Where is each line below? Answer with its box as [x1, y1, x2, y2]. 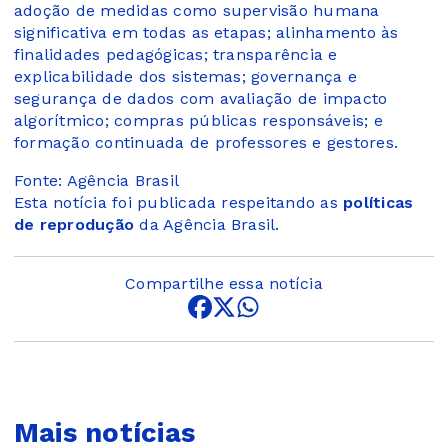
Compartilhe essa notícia [125, 273, 323, 293]
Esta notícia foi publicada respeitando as [14, 192, 344, 212]
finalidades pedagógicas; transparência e [14, 44, 338, 64]
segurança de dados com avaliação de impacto [14, 88, 388, 108]
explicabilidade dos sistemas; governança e [14, 66, 358, 86]
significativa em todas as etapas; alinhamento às [14, 22, 399, 42]
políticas [343, 192, 414, 212]
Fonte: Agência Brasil [14, 170, 180, 190]
